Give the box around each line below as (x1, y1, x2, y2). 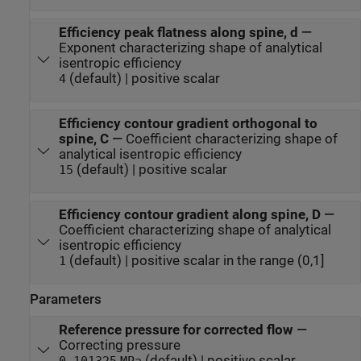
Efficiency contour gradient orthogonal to (58, 115, 317, 131)
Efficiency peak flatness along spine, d (58, 24, 298, 40)
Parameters (30, 291, 102, 307)
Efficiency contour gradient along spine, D (58, 206, 321, 222)
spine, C (58, 131, 109, 147)
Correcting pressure (58, 338, 180, 354)
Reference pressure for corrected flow (58, 322, 293, 338)
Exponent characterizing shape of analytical (58, 39, 322, 56)
